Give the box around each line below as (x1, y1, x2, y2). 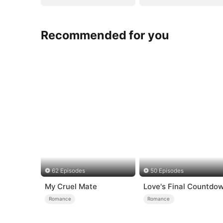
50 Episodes (150, 167, 184, 175)
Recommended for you (41, 27, 170, 42)
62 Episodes (51, 167, 85, 175)
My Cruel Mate (44, 181, 97, 191)
